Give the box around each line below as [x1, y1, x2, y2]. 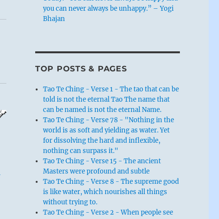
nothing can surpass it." [43, 146, 119, 155]
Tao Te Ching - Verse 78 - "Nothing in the [43, 115, 175, 124]
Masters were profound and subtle [43, 167, 150, 175]
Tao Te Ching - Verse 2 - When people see [43, 208, 174, 217]
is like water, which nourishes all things [43, 187, 168, 196]
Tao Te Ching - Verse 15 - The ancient [43, 156, 161, 165]
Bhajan [43, 14, 66, 23]
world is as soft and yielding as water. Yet [43, 126, 170, 134]
